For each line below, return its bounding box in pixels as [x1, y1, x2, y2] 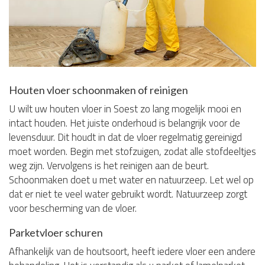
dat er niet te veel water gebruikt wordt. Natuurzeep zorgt [9, 186, 247, 202]
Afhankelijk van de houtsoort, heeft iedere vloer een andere [9, 244, 256, 260]
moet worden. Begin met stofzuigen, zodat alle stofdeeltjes [9, 144, 256, 160]
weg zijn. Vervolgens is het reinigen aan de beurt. [9, 158, 209, 174]
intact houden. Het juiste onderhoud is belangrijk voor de [9, 115, 240, 131]
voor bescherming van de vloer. [9, 201, 137, 216]
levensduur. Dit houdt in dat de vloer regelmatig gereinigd [9, 130, 242, 146]
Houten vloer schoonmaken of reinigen [9, 83, 188, 97]
